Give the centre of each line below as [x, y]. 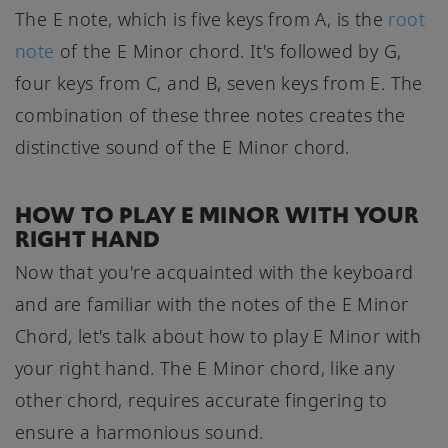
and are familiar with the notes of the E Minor [212, 303]
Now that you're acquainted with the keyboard [214, 271]
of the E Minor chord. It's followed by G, [228, 50]
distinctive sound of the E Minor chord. [182, 146]
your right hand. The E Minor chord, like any [205, 367]
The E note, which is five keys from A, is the [202, 18]
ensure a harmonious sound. [139, 431]
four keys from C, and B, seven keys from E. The [219, 82]
